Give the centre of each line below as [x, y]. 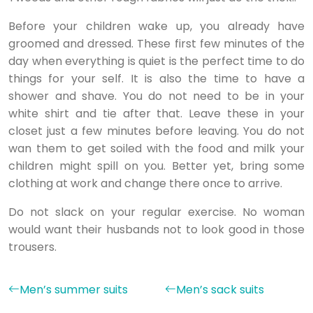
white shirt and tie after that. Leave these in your [156, 114]
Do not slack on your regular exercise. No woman [156, 212]
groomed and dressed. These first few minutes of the [156, 44]
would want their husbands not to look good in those [156, 230]
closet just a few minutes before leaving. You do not [156, 131]
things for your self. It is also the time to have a [156, 79]
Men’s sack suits [220, 290]
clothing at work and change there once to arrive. [145, 183]
